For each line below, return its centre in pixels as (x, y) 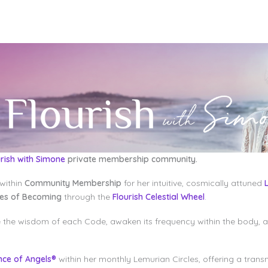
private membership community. (131, 159)
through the (88, 197)
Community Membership (73, 183)
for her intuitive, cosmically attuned (193, 183)
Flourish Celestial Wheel (158, 197)
